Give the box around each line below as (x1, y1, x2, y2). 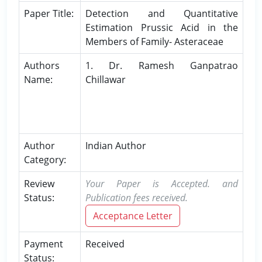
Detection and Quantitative (85, 7, 238, 20)
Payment (24, 237, 63, 250)
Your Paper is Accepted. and (85, 177, 238, 190)
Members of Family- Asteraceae (85, 35, 223, 48)
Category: (24, 153, 66, 166)
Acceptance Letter (93, 209, 173, 222)
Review (24, 177, 54, 190)
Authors (24, 59, 60, 72)
